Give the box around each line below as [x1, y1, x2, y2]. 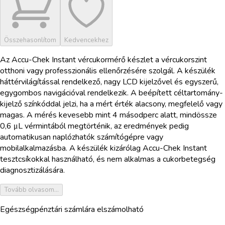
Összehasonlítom [4, 35, 56, 45]
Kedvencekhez [64, 35, 108, 45]
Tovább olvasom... [4, 185, 59, 194]
